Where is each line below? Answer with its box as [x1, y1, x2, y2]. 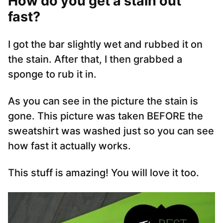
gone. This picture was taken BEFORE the [8, 110, 203, 122]
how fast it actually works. [8, 140, 131, 152]
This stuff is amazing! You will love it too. [8, 167, 199, 179]
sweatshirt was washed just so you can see [8, 125, 214, 137]
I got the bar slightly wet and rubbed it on [8, 38, 203, 51]
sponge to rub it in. [8, 68, 97, 81]
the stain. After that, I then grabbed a [8, 53, 182, 66]
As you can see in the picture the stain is [8, 95, 198, 108]
